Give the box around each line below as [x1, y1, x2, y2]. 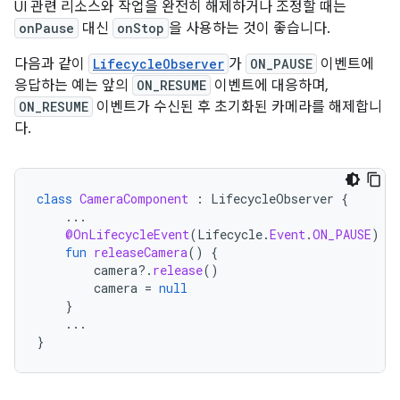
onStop [117, 19, 164, 37]
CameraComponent [79, 189, 188, 207]
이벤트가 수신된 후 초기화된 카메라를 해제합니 [93, 97, 382, 116]
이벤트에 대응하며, [211, 76, 329, 95]
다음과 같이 [14, 54, 88, 73]
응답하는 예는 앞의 [14, 76, 132, 95]
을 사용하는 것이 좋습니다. [169, 19, 330, 37]
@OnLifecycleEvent [65, 225, 189, 243]
